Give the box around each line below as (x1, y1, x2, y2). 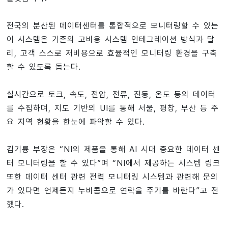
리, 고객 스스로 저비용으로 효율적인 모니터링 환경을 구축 (6, 48, 217, 58)
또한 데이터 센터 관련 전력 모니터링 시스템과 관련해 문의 (6, 172, 218, 182)
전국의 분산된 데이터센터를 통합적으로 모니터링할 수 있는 (6, 21, 219, 31)
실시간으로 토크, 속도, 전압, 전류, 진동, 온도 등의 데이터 (6, 90, 216, 99)
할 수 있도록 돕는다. (6, 62, 81, 72)
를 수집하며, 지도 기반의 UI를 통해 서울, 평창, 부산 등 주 (6, 103, 219, 113)
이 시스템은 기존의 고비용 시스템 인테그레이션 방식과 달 (6, 35, 215, 44)
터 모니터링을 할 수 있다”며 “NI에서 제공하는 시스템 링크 (6, 158, 220, 168)
